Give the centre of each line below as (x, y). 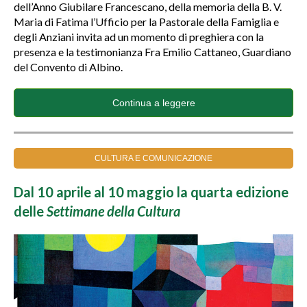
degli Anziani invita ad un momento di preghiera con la (139, 37)
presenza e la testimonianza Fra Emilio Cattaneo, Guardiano (152, 52)
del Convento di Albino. (68, 67)
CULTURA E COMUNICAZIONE (153, 158)
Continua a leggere (153, 103)
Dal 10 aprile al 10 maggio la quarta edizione (151, 192)
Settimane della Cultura (113, 211)
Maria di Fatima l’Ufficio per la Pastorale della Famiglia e (146, 22)
